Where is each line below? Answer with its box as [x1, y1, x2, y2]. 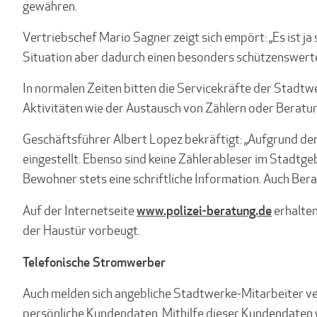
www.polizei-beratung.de [137, 202, 272, 219]
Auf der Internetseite [23, 202, 137, 219]
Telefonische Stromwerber [23, 253, 166, 270]
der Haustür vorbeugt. [23, 222, 140, 238]
